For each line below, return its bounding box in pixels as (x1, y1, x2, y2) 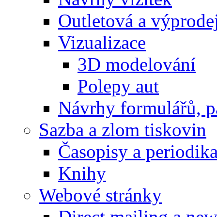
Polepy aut (77, 76, 159, 96)
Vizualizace (58, 32, 146, 53)
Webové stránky (39, 185, 162, 205)
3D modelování (77, 54, 196, 75)
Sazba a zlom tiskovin (39, 119, 206, 140)
